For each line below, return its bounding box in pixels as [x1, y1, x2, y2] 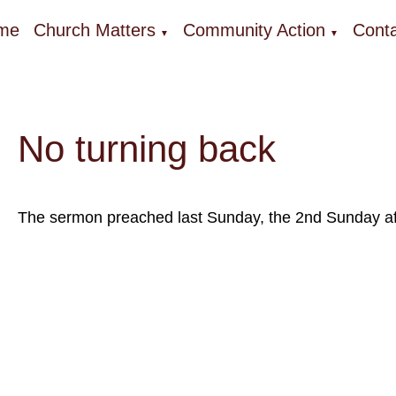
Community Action [182, 20, 325, 40]
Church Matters [33, 20, 156, 40]
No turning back [18, 128, 276, 171]
